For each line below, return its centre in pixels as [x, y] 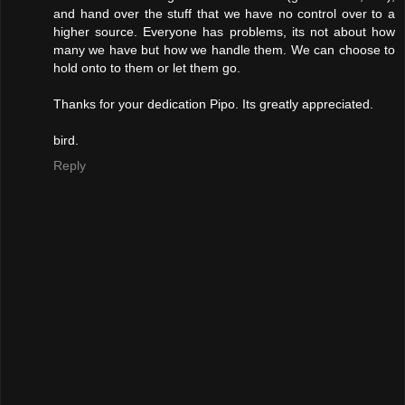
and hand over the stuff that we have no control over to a [224, 13]
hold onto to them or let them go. [147, 67]
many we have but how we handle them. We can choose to [224, 49]
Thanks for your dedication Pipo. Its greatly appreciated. [213, 104]
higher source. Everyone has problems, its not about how [224, 31]
